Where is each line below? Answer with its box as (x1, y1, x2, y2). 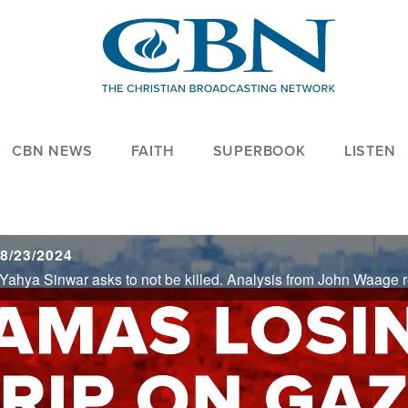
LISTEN (343, 140, 396, 162)
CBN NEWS (12, 140, 93, 162)
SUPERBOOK (212, 140, 306, 162)
